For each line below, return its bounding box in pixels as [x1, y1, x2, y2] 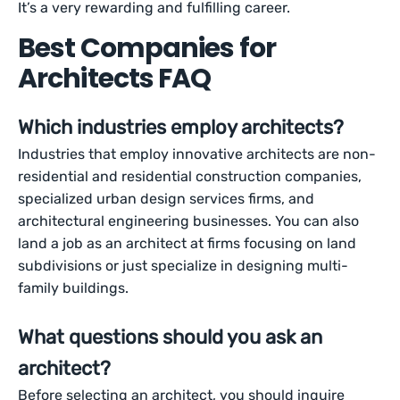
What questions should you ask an [18, 325, 322, 349]
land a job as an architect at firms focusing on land [18, 235, 357, 252]
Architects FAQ [18, 60, 212, 97]
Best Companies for [18, 29, 276, 67]
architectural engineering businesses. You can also [18, 212, 360, 229]
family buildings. [18, 279, 129, 296]
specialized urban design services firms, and [18, 190, 315, 207]
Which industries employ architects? [18, 115, 344, 139]
